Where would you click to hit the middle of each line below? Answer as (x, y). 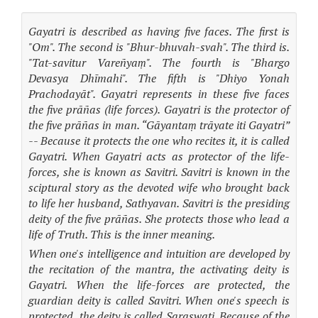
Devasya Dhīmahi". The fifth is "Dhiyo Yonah (159, 78)
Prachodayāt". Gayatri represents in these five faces (159, 94)
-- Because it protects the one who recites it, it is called (159, 141)
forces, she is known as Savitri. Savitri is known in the (159, 172)
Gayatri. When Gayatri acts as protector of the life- (159, 156)
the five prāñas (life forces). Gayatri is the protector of (159, 109)
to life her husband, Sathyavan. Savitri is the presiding (159, 203)
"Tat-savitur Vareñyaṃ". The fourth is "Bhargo (159, 62)
